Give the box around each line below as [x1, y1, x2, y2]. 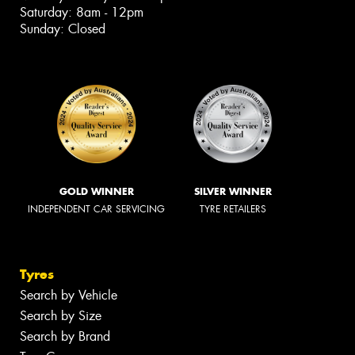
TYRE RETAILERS [200, 202, 266, 216]
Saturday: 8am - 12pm [20, 3, 143, 21]
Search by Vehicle [20, 287, 117, 304]
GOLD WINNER [59, 185, 134, 197]
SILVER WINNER [194, 185, 272, 197]
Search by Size [20, 307, 101, 325]
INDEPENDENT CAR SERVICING [28, 202, 165, 216]
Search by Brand [20, 328, 110, 345]
